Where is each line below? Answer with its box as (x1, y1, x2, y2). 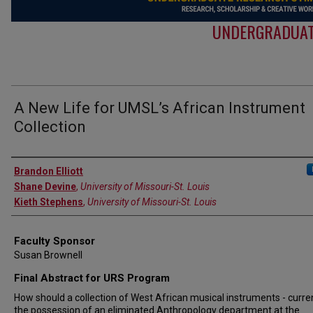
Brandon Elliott (14, 166, 83, 177)
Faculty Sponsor (14, 235, 95, 247)
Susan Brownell (14, 249, 82, 261)
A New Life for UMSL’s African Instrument (14, 99, 305, 117)
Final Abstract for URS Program (14, 272, 170, 284)
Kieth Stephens (14, 196, 83, 208)
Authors (11, 160, 43, 175)
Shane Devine (14, 181, 76, 192)
